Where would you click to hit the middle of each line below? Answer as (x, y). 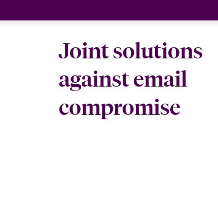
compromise (119, 107)
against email (123, 79)
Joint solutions (131, 51)
